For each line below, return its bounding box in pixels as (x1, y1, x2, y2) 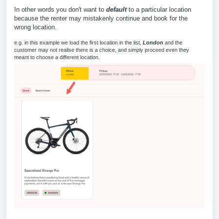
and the (163, 40, 182, 45)
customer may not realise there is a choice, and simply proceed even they (14, 47, 189, 53)
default (106, 6, 127, 13)
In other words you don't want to (14, 6, 106, 13)
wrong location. (14, 23, 57, 31)
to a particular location (127, 6, 191, 13)
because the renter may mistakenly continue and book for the (14, 15, 188, 22)
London (143, 40, 163, 45)
